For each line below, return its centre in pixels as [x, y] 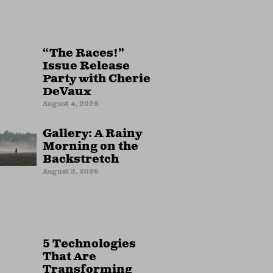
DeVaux [67, 92]
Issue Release [86, 66]
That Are [69, 257]
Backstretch [81, 159]
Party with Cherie [97, 79]
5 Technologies [89, 244]
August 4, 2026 [71, 103]
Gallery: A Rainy [92, 134]
